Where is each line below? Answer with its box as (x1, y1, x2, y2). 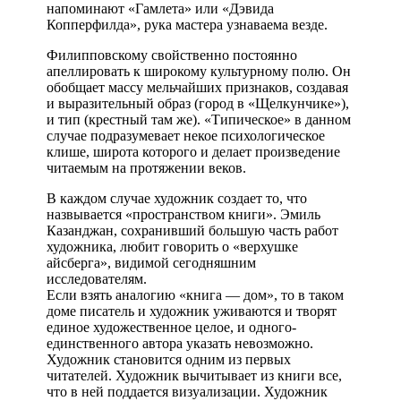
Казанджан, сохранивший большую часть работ (47, 222, 338, 238)
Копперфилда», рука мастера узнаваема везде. (47, 16, 328, 32)
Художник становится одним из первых (47, 351, 291, 367)
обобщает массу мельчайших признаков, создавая (47, 79, 348, 95)
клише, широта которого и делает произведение (47, 143, 340, 159)
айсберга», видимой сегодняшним (47, 254, 256, 270)
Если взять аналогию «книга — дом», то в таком (47, 286, 344, 303)
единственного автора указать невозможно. (47, 335, 313, 351)
